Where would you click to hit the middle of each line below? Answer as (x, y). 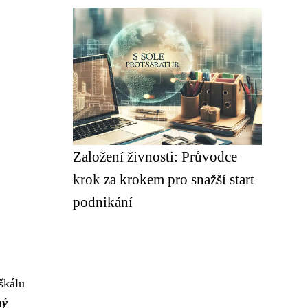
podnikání (103, 202)
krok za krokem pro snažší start (164, 179)
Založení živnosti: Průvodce (155, 156)
